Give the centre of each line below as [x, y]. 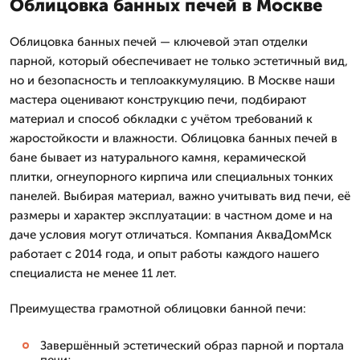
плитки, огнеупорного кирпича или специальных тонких [171, 177]
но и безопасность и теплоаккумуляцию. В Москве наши [172, 80]
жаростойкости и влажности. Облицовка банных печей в [174, 138]
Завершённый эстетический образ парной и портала [192, 346]
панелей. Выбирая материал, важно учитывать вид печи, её [180, 196]
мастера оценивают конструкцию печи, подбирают [158, 100]
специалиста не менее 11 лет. [93, 273]
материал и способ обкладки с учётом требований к [161, 119]
